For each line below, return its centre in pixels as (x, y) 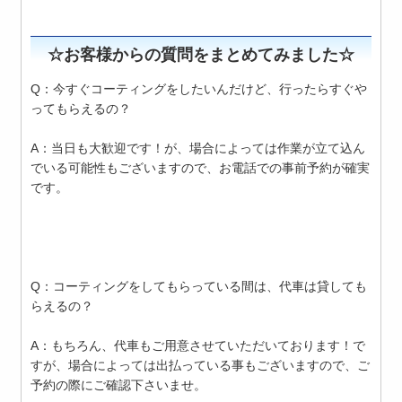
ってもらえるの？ (81, 109)
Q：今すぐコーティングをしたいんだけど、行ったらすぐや (199, 89)
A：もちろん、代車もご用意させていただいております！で (198, 346)
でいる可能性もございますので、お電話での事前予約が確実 (201, 168)
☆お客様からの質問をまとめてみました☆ (201, 55)
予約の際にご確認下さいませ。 (119, 385)
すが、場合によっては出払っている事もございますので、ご (201, 366)
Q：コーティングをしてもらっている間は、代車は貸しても (199, 287)
